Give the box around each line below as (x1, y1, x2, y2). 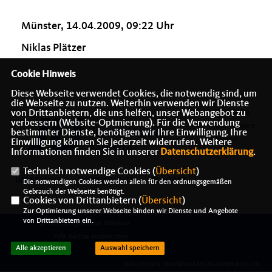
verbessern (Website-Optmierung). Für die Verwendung (10, 118, 240, 128)
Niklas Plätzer (21, 42, 86, 53)
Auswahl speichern (100, 245, 160, 252)
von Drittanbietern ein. (22, 217, 93, 225)
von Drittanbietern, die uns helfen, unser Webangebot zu (10, 109, 246, 118)
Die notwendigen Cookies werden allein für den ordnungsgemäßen (22, 178, 232, 186)
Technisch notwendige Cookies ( (22, 167, 155, 177)
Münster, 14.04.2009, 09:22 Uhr (21, 21, 174, 32)
